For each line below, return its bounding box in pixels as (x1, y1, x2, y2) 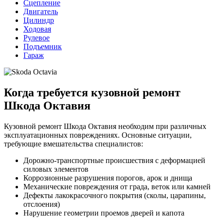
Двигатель (23, 7, 58, 16)
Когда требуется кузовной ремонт (4, 86, 181, 99)
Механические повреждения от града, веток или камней (23, 182, 211, 191)
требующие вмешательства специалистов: (4, 139, 143, 148)
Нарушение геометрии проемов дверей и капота (23, 208, 184, 217)
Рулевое (23, 33, 50, 42)
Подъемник (23, 42, 62, 51)
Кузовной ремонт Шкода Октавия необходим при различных (4, 122, 206, 130)
